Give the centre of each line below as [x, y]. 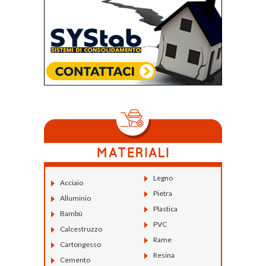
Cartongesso [80, 245]
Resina [164, 255]
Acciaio [72, 183]
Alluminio [75, 198]
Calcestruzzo [81, 229]
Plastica [165, 209]
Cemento [75, 260]
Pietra [162, 194]
